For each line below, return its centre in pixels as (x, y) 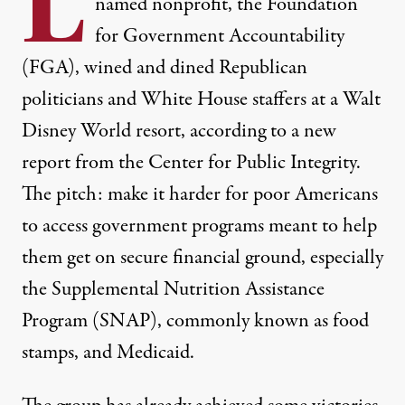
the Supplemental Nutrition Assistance (173, 290)
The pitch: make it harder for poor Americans (200, 195)
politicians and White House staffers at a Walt (201, 100)
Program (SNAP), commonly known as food (195, 321)
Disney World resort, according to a (163, 132)
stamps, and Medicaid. (108, 353)
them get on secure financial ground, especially (202, 258)
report (46, 163)
